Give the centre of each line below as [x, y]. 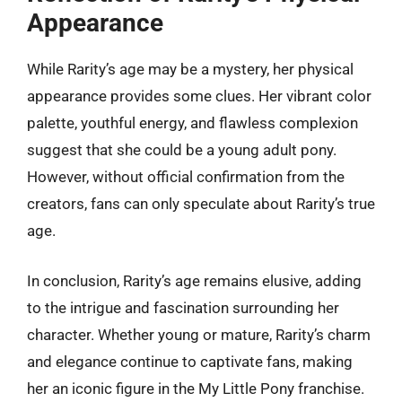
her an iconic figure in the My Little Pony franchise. [196, 388]
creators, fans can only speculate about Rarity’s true [201, 204]
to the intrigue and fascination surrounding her [183, 307]
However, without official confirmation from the [186, 177]
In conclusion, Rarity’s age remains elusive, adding [194, 280]
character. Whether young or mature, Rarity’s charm [199, 334]
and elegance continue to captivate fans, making [190, 361]
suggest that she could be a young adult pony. [182, 150]
